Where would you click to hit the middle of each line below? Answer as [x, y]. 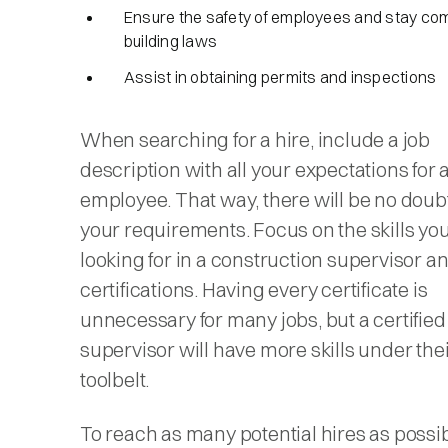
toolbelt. [117, 379]
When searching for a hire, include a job [255, 139]
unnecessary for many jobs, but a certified [263, 319]
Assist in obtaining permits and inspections [280, 76]
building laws [171, 40]
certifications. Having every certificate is [254, 289]
